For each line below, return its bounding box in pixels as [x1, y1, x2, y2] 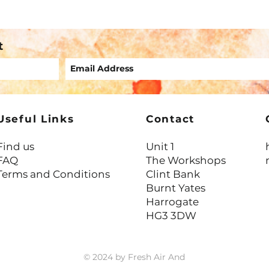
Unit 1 [146, 140, 174, 153]
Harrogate [146, 195, 199, 208]
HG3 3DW [146, 209, 196, 222]
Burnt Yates [146, 181, 205, 194]
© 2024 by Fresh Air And [83, 251, 185, 262]
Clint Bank [146, 168, 202, 180]
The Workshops [146, 154, 226, 166]
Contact [146, 112, 195, 125]
